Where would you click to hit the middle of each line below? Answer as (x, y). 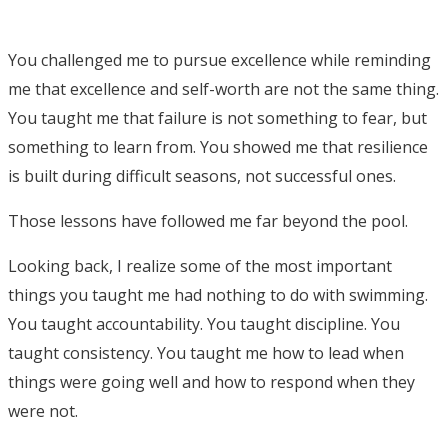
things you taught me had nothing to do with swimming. (218, 294)
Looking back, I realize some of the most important (200, 265)
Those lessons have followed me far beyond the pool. (208, 220)
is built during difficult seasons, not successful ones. (202, 175)
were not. (43, 410)
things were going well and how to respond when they (211, 381)
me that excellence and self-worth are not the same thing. (223, 88)
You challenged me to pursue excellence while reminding (219, 59)
